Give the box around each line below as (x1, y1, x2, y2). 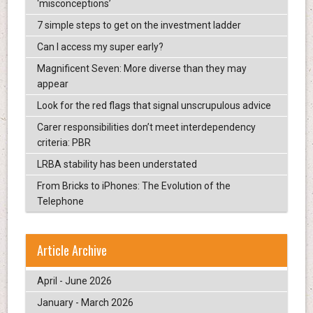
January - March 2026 (36, 297, 133, 308)
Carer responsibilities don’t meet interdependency (36, 121, 256, 133)
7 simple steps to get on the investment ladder (36, 19, 241, 31)
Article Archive (36, 240, 107, 259)
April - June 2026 (36, 275, 112, 286)
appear (36, 78, 68, 89)
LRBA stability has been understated (36, 158, 197, 170)
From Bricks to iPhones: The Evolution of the (36, 180, 231, 191)
